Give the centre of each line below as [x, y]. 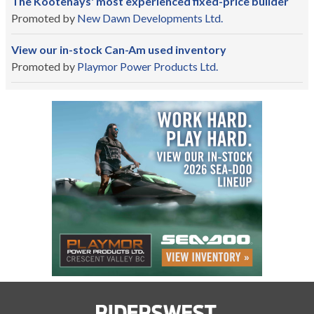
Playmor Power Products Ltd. [148, 66]
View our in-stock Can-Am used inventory [119, 49]
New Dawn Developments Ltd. [150, 18]
